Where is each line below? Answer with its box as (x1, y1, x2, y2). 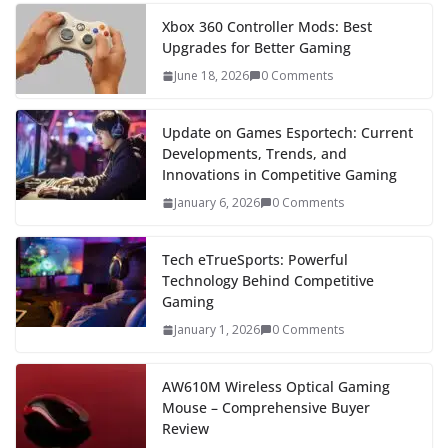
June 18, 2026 (174, 66, 249, 84)
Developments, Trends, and (162, 143, 347, 163)
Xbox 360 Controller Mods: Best (162, 16, 372, 36)
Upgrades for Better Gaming (162, 37, 351, 57)
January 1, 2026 (174, 320, 260, 338)
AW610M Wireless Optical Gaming (162, 376, 390, 396)
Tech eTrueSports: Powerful (162, 249, 348, 269)
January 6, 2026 (174, 193, 260, 211)
